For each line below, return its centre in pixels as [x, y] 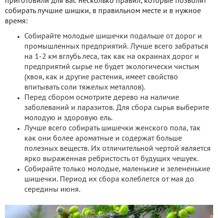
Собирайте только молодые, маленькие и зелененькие [117, 169]
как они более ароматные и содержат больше [103, 138]
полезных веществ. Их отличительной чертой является [118, 149]
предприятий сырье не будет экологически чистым [112, 67]
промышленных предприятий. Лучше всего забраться [116, 46]
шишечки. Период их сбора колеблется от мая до [109, 179]
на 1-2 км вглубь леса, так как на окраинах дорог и [112, 57]
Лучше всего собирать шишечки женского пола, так [112, 128]
